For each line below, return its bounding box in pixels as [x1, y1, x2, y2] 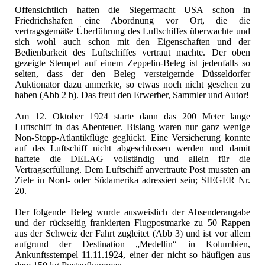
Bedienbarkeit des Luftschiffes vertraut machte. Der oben [15, 47, 250, 58]
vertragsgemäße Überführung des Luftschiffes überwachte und [15, 26, 250, 37]
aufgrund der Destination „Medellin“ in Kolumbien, [15, 239, 250, 250]
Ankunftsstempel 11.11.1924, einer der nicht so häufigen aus [15, 250, 250, 260]
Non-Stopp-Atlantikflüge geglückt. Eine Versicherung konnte [15, 132, 250, 143]
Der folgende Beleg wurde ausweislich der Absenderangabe [15, 207, 250, 218]
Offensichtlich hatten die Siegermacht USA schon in [15, 5, 250, 15]
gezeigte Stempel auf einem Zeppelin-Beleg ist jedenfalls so [15, 58, 250, 69]
